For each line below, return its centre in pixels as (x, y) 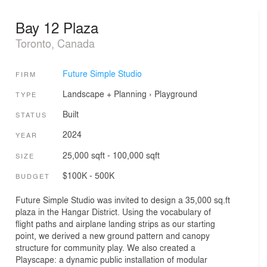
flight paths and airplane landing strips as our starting (115, 223)
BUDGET (33, 176)
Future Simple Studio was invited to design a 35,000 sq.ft (123, 199)
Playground (176, 93)
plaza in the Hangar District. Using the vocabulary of (113, 211)
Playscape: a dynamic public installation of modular (111, 259)
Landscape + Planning (104, 93)
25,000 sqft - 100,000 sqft (111, 155)
